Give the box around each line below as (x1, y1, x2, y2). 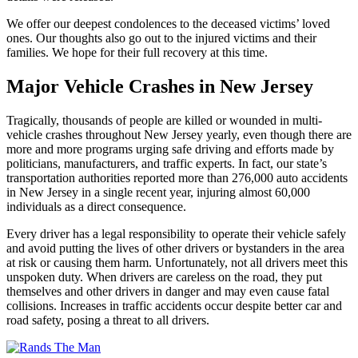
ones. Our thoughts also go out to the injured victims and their (6, 30, 316, 45)
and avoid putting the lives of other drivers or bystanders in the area (6, 241, 344, 255)
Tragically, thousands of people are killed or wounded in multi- (6, 113, 322, 127)
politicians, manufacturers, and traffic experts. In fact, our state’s (6, 156, 327, 170)
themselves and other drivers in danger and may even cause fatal (6, 284, 329, 298)
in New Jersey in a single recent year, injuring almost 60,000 (6, 185, 310, 199)
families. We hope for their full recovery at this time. (6, 45, 268, 59)
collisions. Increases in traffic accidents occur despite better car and (6, 298, 342, 312)
